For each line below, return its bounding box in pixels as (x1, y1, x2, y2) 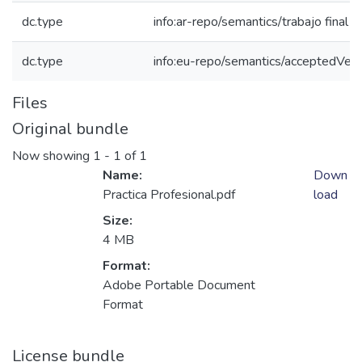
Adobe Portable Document (103, 276, 255, 295)
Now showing (12, 147, 93, 166)
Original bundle (12, 118, 128, 140)
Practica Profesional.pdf (103, 186, 235, 204)
